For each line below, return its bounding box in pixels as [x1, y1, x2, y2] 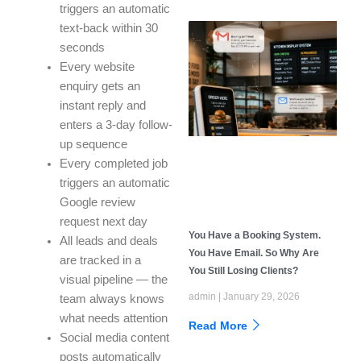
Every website [59, 60, 135, 74]
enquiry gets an [59, 80, 140, 93]
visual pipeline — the [59, 273, 168, 287]
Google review [59, 196, 135, 210]
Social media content [59, 331, 169, 345]
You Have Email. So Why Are [189, 247, 319, 259]
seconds [59, 41, 105, 55]
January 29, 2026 [221, 290, 300, 302]
